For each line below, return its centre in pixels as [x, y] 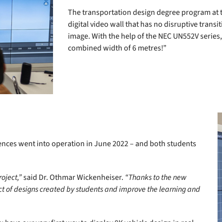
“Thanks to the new [156, 177]
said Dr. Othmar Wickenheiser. [73, 177]
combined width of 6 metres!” [117, 48]
